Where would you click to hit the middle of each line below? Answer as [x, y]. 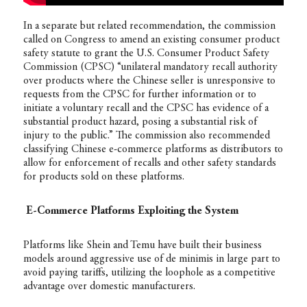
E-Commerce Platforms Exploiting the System [132, 211]
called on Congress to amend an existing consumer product [151, 40]
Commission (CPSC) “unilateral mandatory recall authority [150, 67]
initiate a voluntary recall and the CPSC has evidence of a [146, 109]
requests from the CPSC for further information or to [139, 95]
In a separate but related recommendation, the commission [149, 26]
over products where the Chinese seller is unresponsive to [149, 81]
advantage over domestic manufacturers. [109, 287]
